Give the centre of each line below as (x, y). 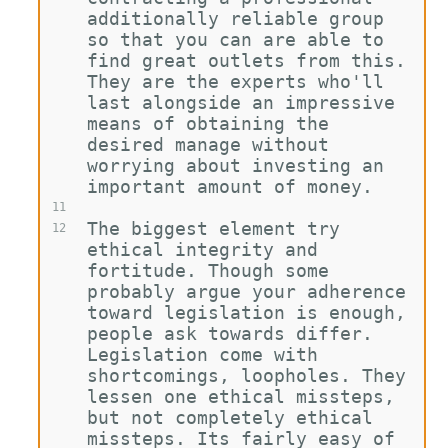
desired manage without (213, 144)
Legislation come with (207, 354)
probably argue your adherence (251, 291)
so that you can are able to (240, 39)
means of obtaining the (213, 123)
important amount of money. (229, 186)
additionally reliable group (240, 18)
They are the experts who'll (240, 81)
